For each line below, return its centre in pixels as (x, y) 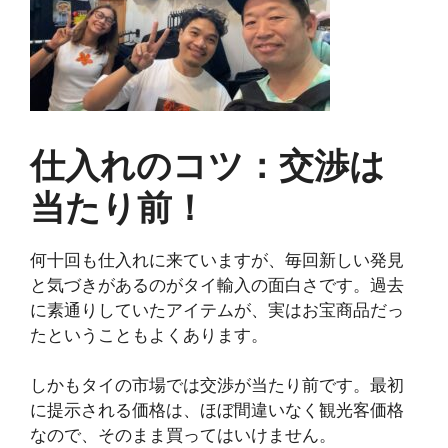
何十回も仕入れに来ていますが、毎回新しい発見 (217, 259)
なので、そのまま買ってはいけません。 (183, 435)
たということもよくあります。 (149, 334)
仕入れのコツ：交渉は (207, 164)
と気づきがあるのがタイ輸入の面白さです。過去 (217, 284)
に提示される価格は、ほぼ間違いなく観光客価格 (217, 410)
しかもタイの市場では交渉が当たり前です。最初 (217, 385)
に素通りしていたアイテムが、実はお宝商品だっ (217, 309)
